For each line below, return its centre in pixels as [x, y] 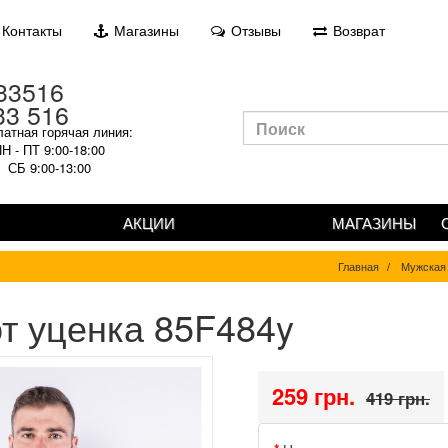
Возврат [357, 30]
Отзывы [254, 30]
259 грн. [313, 396]
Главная [358, 266]
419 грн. [397, 398]
